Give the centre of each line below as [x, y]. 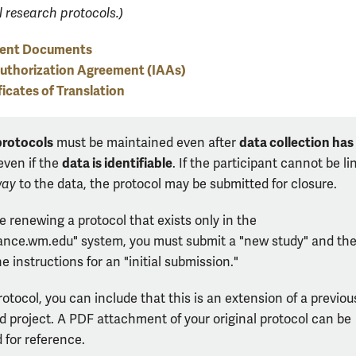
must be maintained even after [146, 143]
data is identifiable [117, 163]
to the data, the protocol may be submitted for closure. [176, 184]
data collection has [296, 142]
